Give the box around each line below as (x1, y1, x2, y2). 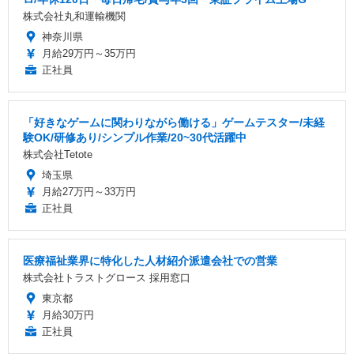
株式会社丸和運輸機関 (23, 9, 126, 22)
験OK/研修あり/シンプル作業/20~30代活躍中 (23, 130, 247, 144)
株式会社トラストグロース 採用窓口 (23, 271, 190, 284)
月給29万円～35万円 (42, 47, 136, 59)
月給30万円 (42, 308, 94, 321)
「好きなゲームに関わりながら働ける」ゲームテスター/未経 (23, 115, 325, 129)
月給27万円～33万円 (42, 185, 136, 198)
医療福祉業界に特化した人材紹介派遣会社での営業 (23, 254, 277, 267)
